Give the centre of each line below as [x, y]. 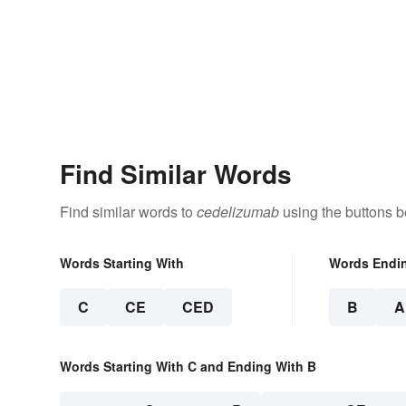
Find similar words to [128, 212]
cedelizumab [238, 212]
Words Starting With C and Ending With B [188, 367]
